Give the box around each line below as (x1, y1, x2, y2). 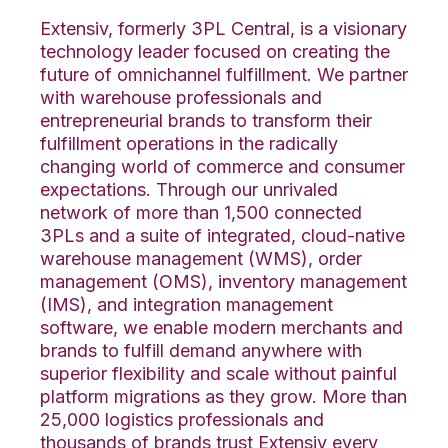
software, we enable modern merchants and (40, 316, 403, 338)
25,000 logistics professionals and (40, 408, 324, 430)
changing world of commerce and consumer (40, 155, 405, 177)
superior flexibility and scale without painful (40, 362, 397, 384)
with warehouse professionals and (40, 86, 322, 108)
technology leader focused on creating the (40, 40, 390, 62)
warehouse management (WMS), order (40, 247, 362, 269)
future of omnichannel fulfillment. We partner (40, 63, 408, 85)
